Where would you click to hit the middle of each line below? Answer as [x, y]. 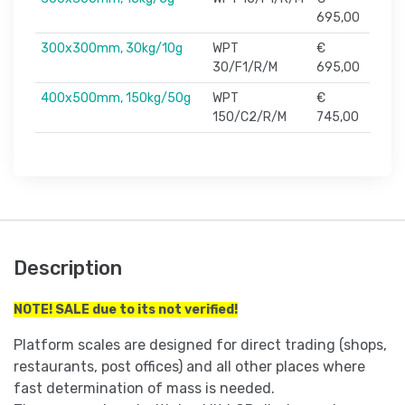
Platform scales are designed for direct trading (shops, [200, 345]
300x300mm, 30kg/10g [112, 49]
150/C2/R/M [250, 118]
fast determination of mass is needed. [144, 389]
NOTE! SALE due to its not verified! [126, 310]
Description [68, 268]
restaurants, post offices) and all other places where [189, 367]
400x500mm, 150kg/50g [116, 99]
